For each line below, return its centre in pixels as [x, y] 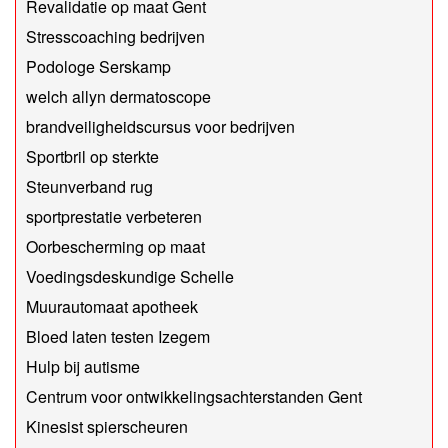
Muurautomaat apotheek [112, 307]
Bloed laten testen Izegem [118, 337]
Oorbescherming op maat [115, 247]
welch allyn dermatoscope [118, 97]
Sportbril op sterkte [92, 157]
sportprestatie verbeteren [114, 217]
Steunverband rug [89, 187]
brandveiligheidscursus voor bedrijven [160, 127]
